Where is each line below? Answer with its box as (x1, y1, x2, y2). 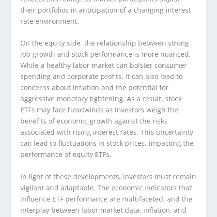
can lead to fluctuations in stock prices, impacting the (20, 139, 194, 148)
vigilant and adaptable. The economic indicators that (20, 183, 192, 192)
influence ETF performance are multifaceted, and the (20, 194, 193, 203)
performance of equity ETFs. (20, 150, 112, 159)
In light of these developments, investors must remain (20, 171, 197, 181)
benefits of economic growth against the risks (20, 116, 168, 126)
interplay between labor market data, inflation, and (20, 205, 187, 215)
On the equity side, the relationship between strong (20, 38, 189, 48)
